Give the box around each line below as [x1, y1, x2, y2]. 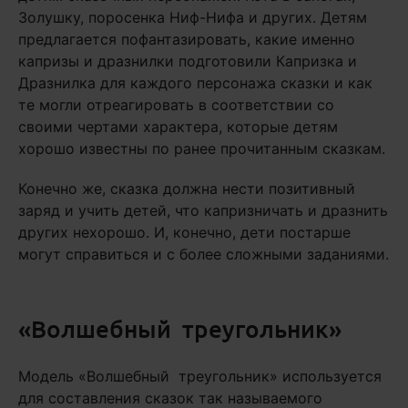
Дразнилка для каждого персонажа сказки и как [18, 74, 372, 92]
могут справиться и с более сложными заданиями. [18, 245, 389, 263]
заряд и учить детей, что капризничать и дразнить [18, 201, 388, 219]
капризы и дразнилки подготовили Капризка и [18, 52, 357, 70]
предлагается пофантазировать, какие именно [18, 30, 355, 48]
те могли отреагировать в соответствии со [18, 96, 334, 114]
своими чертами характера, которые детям [18, 117, 338, 136]
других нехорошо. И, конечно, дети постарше [18, 223, 351, 241]
